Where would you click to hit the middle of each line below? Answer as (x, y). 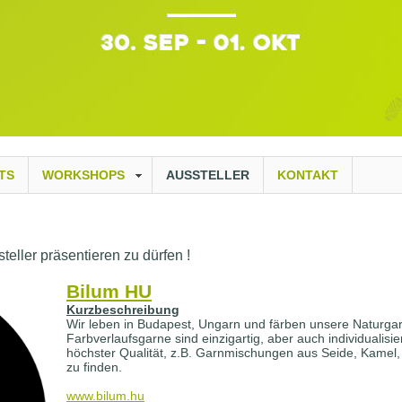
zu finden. (94, 367)
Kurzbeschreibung (123, 310)
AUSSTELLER (208, 175)
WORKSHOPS (83, 175)
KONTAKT (308, 175)
